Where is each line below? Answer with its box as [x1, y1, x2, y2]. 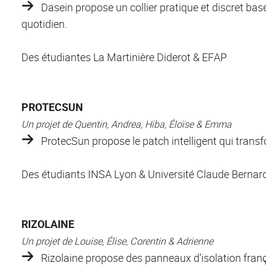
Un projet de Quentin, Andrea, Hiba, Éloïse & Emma [21, 117, 232, 131]
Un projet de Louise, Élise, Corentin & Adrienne [21, 234, 213, 248]
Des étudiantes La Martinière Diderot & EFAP [21, 49, 227, 64]
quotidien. [21, 16, 67, 31]
